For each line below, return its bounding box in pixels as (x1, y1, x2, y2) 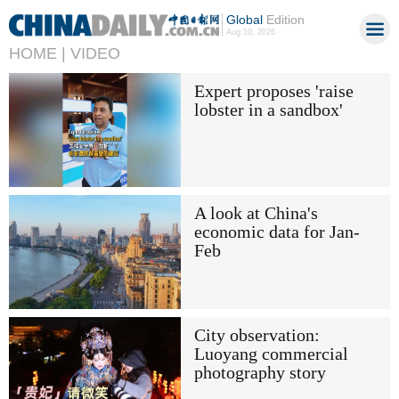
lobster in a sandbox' (193, 100, 343, 119)
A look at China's (193, 203, 318, 223)
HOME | (9, 45, 66, 62)
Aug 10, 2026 (225, 28, 275, 37)
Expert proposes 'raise (193, 81, 354, 101)
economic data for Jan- (193, 222, 360, 241)
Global (225, 12, 263, 27)
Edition (262, 12, 305, 27)
